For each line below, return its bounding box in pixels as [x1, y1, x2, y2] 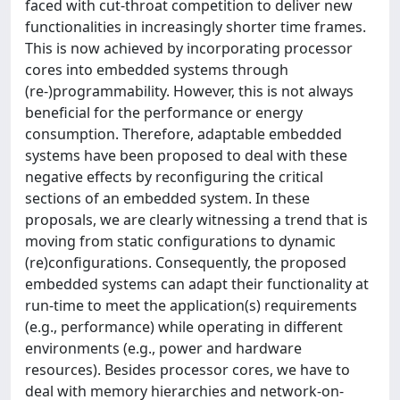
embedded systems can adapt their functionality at [25, 274, 369, 294]
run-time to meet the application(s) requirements [25, 296, 357, 315]
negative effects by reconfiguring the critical [25, 167, 323, 187]
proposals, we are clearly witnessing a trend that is [25, 210, 368, 229]
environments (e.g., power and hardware [25, 338, 302, 358]
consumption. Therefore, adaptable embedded [25, 124, 342, 144]
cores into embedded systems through [25, 60, 288, 79]
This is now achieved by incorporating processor [25, 38, 353, 58]
